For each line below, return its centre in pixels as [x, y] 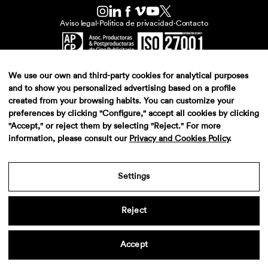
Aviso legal [79, 23]
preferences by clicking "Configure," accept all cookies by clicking [134, 114]
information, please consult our [69, 139]
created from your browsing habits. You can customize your [121, 101]
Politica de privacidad [136, 23]
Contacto [192, 23]
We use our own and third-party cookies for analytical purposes [128, 76]
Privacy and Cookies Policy [179, 139]
